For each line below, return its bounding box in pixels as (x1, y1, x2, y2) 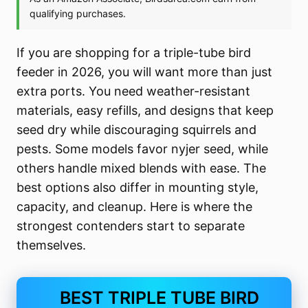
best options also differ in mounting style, (16, 180, 259, 195)
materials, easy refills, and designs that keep (16, 103, 274, 118)
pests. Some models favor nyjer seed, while (16, 142, 269, 157)
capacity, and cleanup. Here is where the (16, 199, 253, 214)
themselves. (16, 238, 87, 253)
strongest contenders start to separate (16, 219, 245, 234)
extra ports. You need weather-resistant (16, 84, 251, 99)
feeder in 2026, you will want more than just (16, 65, 273, 80)
